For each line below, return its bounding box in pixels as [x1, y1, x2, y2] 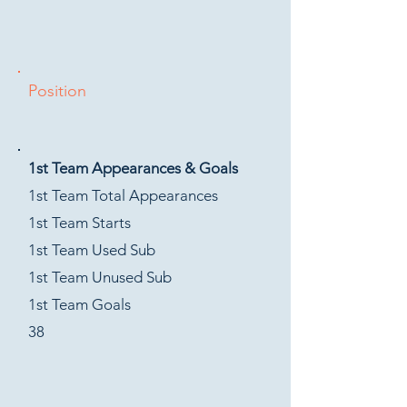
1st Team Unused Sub [28, 268, 172, 286]
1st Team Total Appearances [28, 186, 218, 204]
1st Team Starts [28, 213, 131, 232]
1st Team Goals [28, 295, 131, 313]
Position [28, 81, 86, 101]
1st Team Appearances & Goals [28, 159, 238, 177]
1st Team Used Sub [28, 241, 155, 259]
